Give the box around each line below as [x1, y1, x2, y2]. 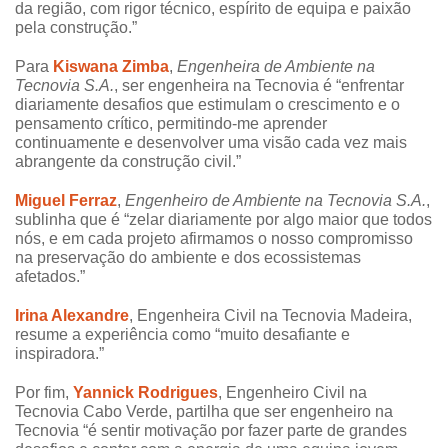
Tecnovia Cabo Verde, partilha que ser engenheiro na [15, 403, 393, 421]
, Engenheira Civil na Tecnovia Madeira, [129, 307, 412, 325]
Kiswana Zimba [53, 58, 169, 76]
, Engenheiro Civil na [218, 384, 367, 402]
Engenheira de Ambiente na [177, 58, 375, 76]
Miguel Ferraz [15, 192, 117, 210]
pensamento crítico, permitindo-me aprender [15, 115, 327, 133]
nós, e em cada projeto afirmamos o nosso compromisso [15, 230, 413, 248]
